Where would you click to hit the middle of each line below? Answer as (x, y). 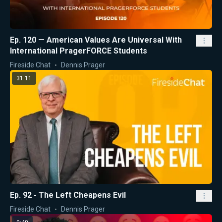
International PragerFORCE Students (79, 51)
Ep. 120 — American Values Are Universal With (96, 40)
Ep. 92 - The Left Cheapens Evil (68, 195)
